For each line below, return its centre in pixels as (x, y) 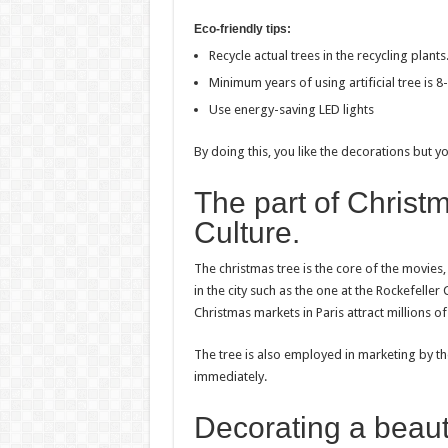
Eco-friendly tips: (242, 29)
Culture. (246, 232)
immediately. (230, 376)
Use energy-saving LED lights (291, 109)
